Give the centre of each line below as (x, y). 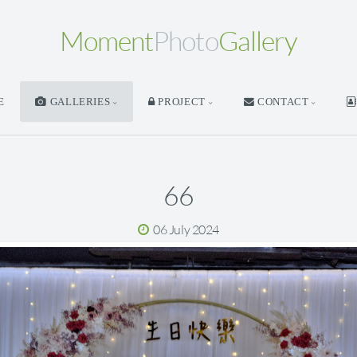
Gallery (257, 41)
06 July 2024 (186, 230)
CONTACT (282, 102)
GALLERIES (78, 102)
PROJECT (180, 102)
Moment (107, 41)
